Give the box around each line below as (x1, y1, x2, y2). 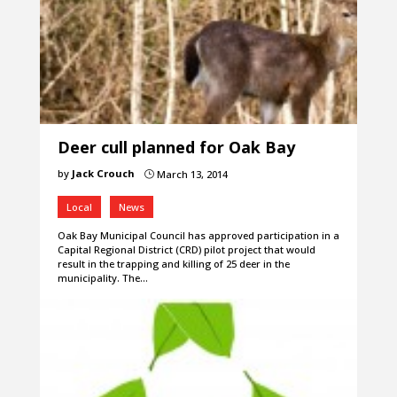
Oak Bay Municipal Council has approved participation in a (57, 229, 339, 243)
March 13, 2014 (153, 167, 228, 182)
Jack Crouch (71, 167, 135, 181)
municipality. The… (57, 271, 148, 285)
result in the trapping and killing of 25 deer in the (57, 257, 290, 271)
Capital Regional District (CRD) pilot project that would (57, 243, 315, 257)
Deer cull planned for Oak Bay (57, 136, 295, 159)
